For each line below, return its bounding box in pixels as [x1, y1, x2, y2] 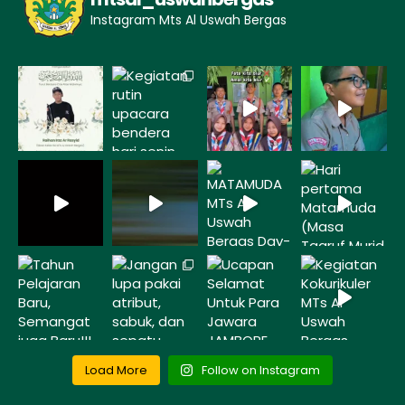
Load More [84, 362, 147, 380]
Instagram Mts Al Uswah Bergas [90, 11, 287, 30]
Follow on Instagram [202, 362, 321, 380]
